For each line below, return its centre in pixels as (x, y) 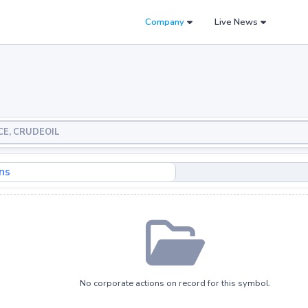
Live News (236, 22)
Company (165, 22)
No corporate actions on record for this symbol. (175, 283)
